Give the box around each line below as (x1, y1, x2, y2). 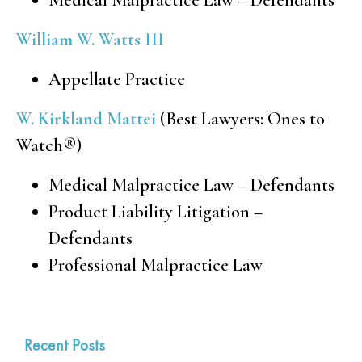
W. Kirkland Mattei (16, 107, 156, 129)
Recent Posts (24, 334, 105, 356)
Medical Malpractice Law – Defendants (48, 174, 335, 196)
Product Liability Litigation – (48, 200, 263, 222)
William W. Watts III (16, 28, 164, 50)
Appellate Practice (48, 68, 185, 90)
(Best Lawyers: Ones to (156, 107, 325, 129)
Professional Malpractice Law (48, 254, 263, 276)
